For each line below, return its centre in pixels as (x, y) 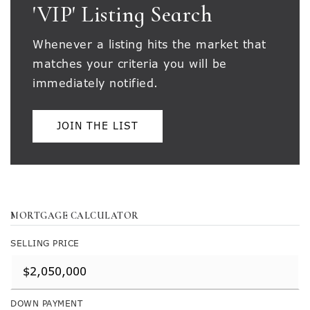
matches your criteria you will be (130, 64)
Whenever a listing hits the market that (149, 45)
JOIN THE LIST (98, 126)
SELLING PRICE (45, 244)
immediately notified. (95, 83)
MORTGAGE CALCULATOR (75, 216)
